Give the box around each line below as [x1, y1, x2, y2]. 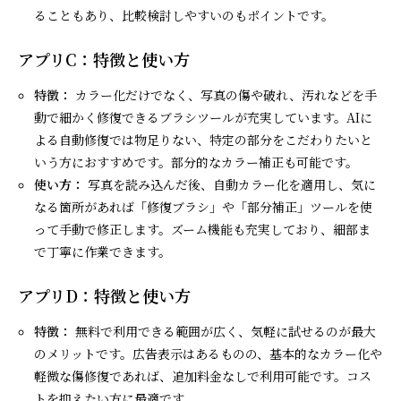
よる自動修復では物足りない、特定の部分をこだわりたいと [34, 130, 373, 149]
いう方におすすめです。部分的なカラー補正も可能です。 [34, 152, 359, 171]
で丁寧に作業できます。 [34, 242, 172, 260]
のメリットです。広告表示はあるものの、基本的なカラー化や [34, 344, 383, 363]
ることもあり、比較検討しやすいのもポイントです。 [34, 5, 335, 24]
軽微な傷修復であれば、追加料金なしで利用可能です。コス [34, 366, 372, 385]
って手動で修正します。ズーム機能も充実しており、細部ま [34, 219, 371, 238]
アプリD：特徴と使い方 [18, 283, 191, 307]
